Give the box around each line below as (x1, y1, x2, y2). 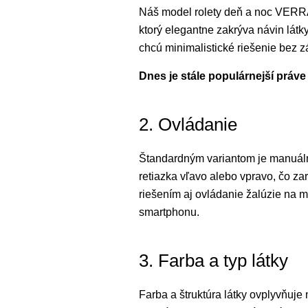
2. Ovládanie (139, 114, 237, 135)
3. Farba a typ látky (139, 250, 288, 271)
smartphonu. (139, 206, 199, 218)
